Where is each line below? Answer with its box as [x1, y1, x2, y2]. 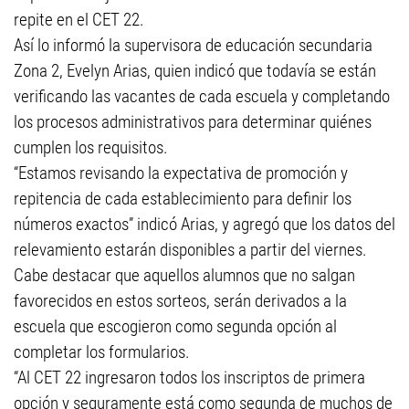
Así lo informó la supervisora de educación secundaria [14, 35, 372, 56]
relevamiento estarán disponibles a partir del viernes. [14, 239, 367, 260]
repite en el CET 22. [14, 9, 144, 30]
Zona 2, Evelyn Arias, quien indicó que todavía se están [14, 60, 376, 81]
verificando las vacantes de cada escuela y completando [14, 86, 390, 107]
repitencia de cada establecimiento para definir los [14, 188, 351, 209]
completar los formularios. [14, 341, 190, 362]
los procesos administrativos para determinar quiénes [14, 111, 372, 132]
